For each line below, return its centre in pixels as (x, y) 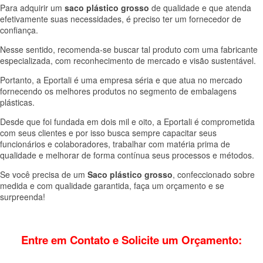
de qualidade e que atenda (200, 7)
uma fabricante (229, 49)
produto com (175, 49)
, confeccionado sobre (214, 174)
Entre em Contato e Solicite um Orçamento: (131, 240)
